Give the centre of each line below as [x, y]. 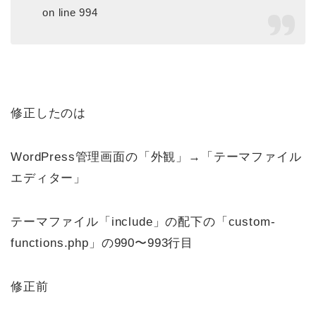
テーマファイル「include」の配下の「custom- [143, 221]
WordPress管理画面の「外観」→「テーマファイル [156, 157]
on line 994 [70, 12]
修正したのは [49, 113]
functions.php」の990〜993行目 [102, 243]
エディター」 [49, 178]
